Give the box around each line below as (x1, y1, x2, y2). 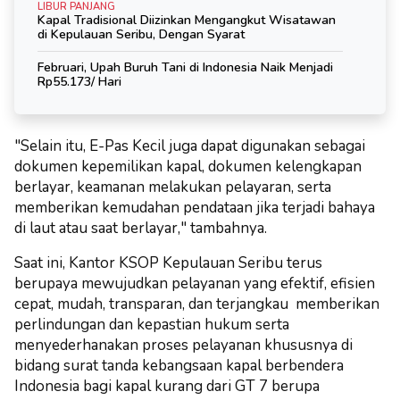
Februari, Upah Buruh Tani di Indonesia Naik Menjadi (37, 58, 333, 76)
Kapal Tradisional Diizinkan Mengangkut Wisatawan (37, 11, 336, 29)
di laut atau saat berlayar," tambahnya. (14, 217, 267, 238)
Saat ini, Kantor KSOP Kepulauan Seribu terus (14, 252, 322, 273)
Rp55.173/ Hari (37, 72, 121, 90)
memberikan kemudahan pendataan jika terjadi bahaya (14, 196, 375, 218)
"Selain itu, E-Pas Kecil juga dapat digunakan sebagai (14, 135, 365, 156)
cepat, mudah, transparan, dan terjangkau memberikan (14, 293, 379, 314)
